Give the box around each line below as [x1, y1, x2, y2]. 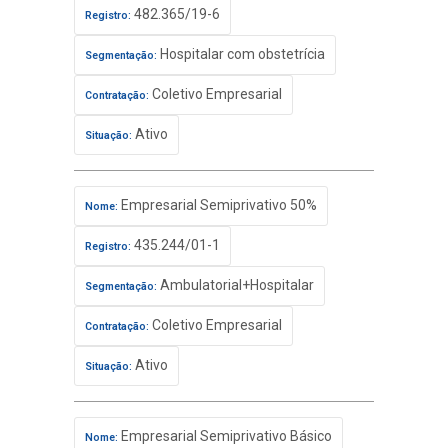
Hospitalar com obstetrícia [157, 46, 325, 62]
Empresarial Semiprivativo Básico [118, 428, 332, 444]
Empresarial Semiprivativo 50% [118, 197, 317, 213]
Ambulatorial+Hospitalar [157, 277, 314, 293]
